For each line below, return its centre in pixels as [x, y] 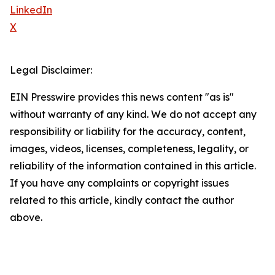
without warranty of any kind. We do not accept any [133, 114]
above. [26, 218]
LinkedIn [31, 10]
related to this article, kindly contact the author [122, 200]
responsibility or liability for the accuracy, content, [128, 132]
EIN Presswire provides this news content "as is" [122, 97]
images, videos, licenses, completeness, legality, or [129, 149]
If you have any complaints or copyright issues [119, 183]
